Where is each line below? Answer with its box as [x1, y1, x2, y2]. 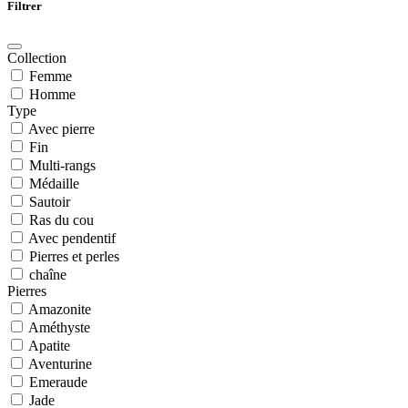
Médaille [29, 175, 79, 191]
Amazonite [28, 301, 91, 317]
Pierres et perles [29, 248, 119, 264]
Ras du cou [29, 211, 94, 228]
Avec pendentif [28, 229, 116, 246]
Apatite [28, 337, 70, 353]
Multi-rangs [29, 157, 96, 173]
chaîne [29, 266, 66, 282]
